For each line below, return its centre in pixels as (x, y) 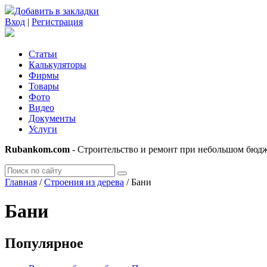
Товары (44, 86)
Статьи (43, 54)
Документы (52, 118)
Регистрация (57, 22)
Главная (21, 182)
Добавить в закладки (57, 11)
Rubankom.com (37, 149)
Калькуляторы (58, 65)
